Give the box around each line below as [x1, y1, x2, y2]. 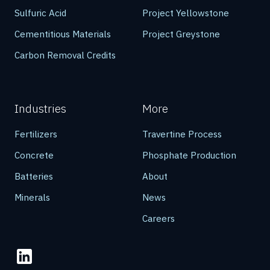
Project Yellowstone [142, 6, 229, 19]
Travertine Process [142, 127, 222, 140]
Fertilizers [14, 127, 57, 140]
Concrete [14, 148, 54, 161]
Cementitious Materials [14, 27, 111, 40]
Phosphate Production [142, 148, 236, 161]
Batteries [14, 169, 53, 182]
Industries [14, 100, 66, 116]
